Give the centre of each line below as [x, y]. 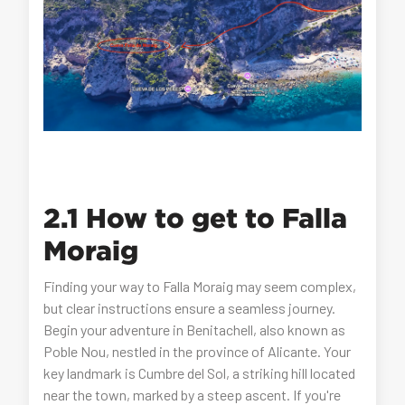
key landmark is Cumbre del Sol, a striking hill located [200, 373]
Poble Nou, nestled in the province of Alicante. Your [198, 352]
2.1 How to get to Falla [196, 218]
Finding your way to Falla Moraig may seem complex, [200, 287]
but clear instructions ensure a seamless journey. [190, 308]
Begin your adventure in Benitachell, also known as [195, 330]
